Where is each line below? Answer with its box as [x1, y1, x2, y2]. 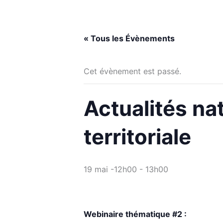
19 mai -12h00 [84, 164, 137, 174]
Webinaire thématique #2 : [84, 209, 187, 219]
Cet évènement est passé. [84, 66, 181, 76]
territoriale [84, 123, 191, 149]
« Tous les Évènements [84, 33, 175, 43]
